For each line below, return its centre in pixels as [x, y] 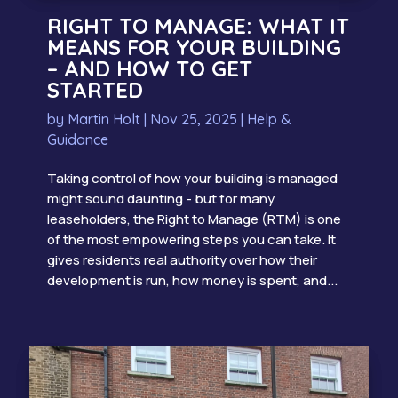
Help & [269, 119]
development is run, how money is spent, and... [192, 280]
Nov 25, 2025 [193, 119]
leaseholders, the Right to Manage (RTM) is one [194, 219]
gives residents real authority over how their [182, 259]
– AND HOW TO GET [149, 68]
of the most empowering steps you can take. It [191, 239]
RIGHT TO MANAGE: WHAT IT [198, 25]
